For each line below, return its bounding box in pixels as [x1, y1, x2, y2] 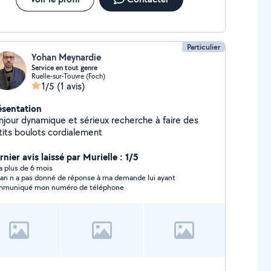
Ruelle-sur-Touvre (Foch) [31, 71, 105, 80]
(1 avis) [56, 80, 85, 93]
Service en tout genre [31, 63, 97, 73]
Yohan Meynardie [31, 51, 101, 64]
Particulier [187, 42, 221, 52]
